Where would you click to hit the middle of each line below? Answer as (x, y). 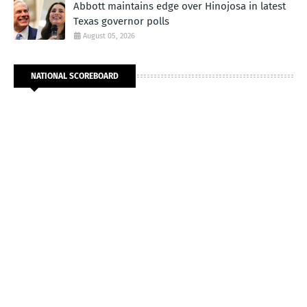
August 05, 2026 (109, 36)
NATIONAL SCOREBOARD (75, 76)
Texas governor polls (121, 21)
